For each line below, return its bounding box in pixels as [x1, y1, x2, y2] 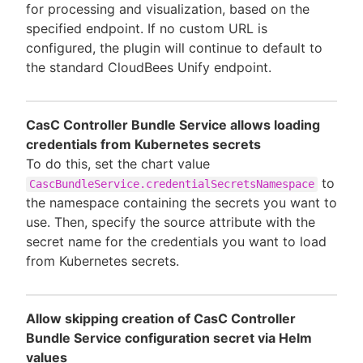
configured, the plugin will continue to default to [26, 40, 322, 57]
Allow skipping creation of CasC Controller [26, 310, 296, 327]
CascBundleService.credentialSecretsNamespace [29, 177, 314, 191]
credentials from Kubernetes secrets [26, 136, 261, 153]
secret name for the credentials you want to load [26, 233, 327, 250]
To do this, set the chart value [26, 156, 210, 173]
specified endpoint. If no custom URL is [26, 20, 267, 37]
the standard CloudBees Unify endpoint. [26, 59, 271, 76]
